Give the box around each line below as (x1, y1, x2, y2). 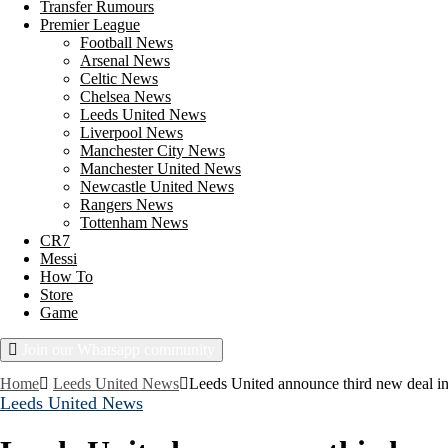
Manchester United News (80, 160, 241, 177)
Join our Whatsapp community (22, 341, 215, 358)
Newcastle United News (80, 178, 234, 195)
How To (40, 268, 93, 285)
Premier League (40, 16, 140, 33)
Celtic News (80, 70, 158, 87)
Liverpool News (80, 124, 183, 141)
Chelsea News (80, 88, 171, 105)
